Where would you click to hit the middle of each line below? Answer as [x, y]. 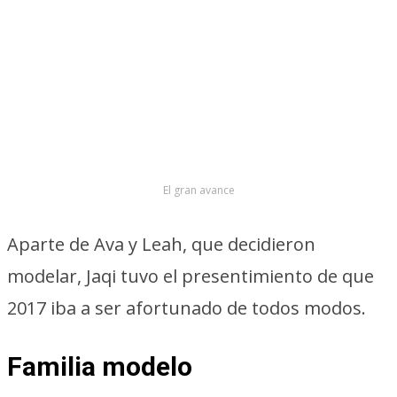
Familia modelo [100, 367]
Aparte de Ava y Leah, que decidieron [161, 245]
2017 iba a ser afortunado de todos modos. [187, 308]
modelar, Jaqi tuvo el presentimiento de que [191, 276]
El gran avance [198, 191]
